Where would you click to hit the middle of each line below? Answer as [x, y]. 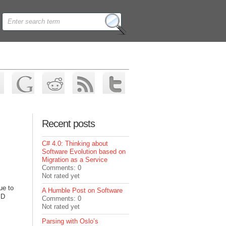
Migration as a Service [75, 160]
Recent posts [69, 124]
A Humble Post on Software [82, 190]
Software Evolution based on [84, 152]
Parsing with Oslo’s [70, 221]
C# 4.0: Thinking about [75, 144]
